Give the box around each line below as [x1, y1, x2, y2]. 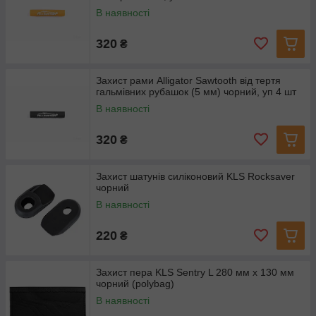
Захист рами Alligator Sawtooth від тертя [96, 75, 281, 86]
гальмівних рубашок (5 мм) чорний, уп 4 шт [96, 86, 296, 97]
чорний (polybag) [96, 278, 174, 289]
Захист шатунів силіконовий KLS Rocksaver [96, 171, 295, 182]
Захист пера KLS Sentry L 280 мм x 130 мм [96, 267, 294, 278]
